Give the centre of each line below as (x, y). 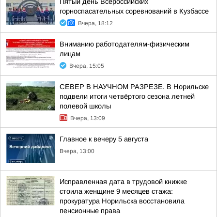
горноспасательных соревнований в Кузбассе (134, 11)
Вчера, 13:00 (77, 151)
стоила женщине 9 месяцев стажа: (116, 191)
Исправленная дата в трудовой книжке (123, 182)
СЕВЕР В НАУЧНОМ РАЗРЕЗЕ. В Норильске (134, 87)
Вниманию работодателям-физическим (124, 44)
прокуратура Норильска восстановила (122, 201)
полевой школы (85, 106)
